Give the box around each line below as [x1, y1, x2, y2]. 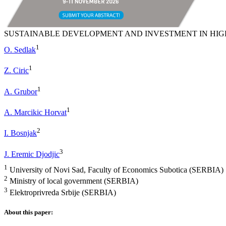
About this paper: [4, 208, 53, 216]
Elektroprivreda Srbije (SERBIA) [8, 188, 116, 197]
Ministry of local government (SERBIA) [8, 177, 138, 186]
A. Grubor [4, 87, 37, 96]
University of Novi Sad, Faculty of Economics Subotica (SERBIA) [8, 165, 223, 175]
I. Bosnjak [4, 129, 37, 138]
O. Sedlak [4, 45, 36, 54]
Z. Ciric [4, 66, 29, 75]
